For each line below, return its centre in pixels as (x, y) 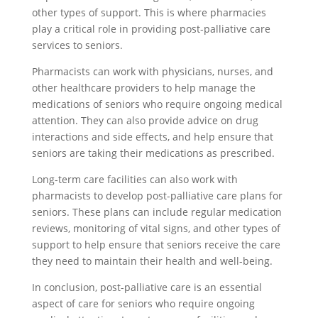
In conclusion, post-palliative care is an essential (147, 287)
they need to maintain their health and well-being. (152, 261)
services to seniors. (77, 45)
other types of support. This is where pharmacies (149, 12)
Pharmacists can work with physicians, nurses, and (152, 71)
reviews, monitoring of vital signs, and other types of (156, 228)
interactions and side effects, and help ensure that (152, 137)
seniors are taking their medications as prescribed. (153, 153)
